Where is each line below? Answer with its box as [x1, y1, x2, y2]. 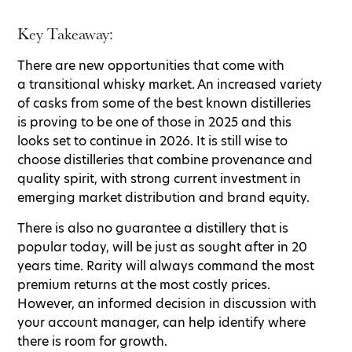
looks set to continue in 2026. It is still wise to [17, 131, 288, 150]
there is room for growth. [17, 332, 167, 350]
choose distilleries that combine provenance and [17, 150, 313, 169]
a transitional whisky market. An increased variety [17, 75, 322, 93]
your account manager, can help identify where [17, 313, 306, 332]
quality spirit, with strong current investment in [17, 169, 301, 188]
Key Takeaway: [17, 23, 113, 44]
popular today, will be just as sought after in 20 [17, 237, 307, 256]
